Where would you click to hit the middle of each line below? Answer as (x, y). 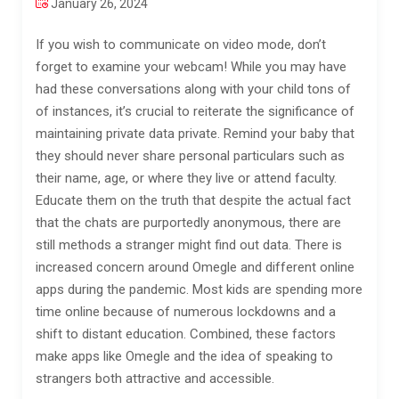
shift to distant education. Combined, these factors (186, 334)
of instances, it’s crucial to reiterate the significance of (195, 111)
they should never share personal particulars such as (190, 156)
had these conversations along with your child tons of (193, 89)
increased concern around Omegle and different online (195, 267)
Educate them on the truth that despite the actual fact (193, 200)
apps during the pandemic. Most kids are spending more (199, 289)
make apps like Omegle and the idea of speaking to (184, 356)
